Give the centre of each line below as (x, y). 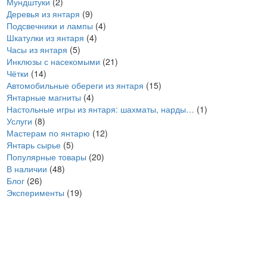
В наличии (27, 169)
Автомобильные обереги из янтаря (75, 85)
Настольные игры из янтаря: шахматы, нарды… (100, 109)
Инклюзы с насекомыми (53, 61)
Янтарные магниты (44, 97)
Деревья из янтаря (43, 14)
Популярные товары (46, 157)
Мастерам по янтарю (48, 133)
